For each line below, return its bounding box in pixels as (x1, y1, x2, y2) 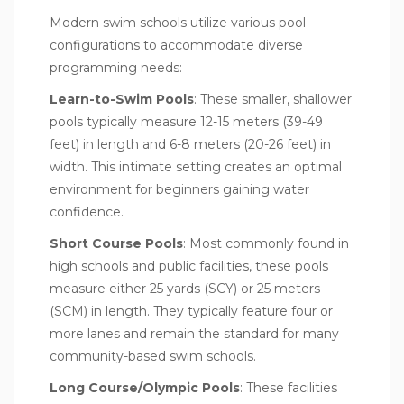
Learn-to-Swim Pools (50, 90, 194, 107)
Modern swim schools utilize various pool (50, 14, 306, 31)
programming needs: (50, 59, 182, 76)
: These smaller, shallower (194, 90, 352, 107)
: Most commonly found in (183, 234, 349, 252)
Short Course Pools (50, 234, 183, 252)
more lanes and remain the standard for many (50, 325, 339, 342)
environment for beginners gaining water (50, 180, 309, 197)
